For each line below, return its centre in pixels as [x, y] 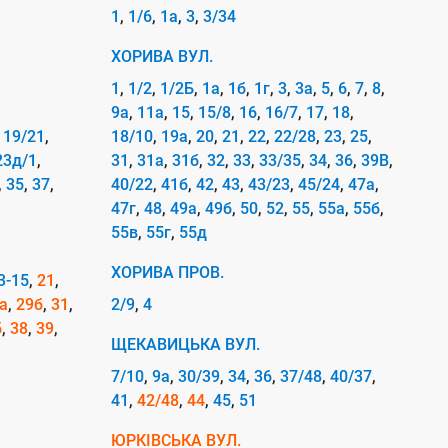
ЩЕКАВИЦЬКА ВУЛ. [185, 344]
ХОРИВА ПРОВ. [167, 272]
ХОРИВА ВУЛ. [162, 56]
